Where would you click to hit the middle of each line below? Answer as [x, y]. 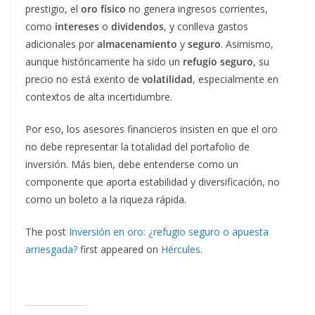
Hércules [181, 249]
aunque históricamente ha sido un [104, 62]
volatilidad [167, 79]
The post [47, 232]
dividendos [137, 26]
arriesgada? [51, 249]
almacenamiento [137, 44]
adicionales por [61, 44]
